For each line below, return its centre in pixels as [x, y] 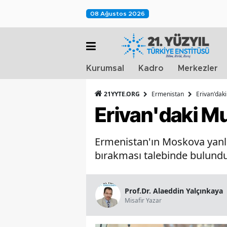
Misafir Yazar [143, 200]
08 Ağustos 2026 [118, 14]
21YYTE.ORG [122, 94]
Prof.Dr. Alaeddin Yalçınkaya [174, 191]
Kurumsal [105, 68]
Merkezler [198, 68]
